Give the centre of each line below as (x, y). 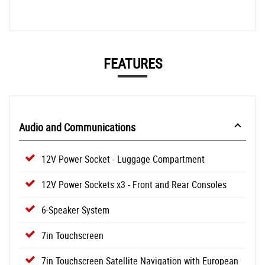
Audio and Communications (77, 127)
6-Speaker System (75, 210)
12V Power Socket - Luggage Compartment (123, 159)
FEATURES (132, 64)
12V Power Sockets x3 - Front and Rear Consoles (134, 185)
